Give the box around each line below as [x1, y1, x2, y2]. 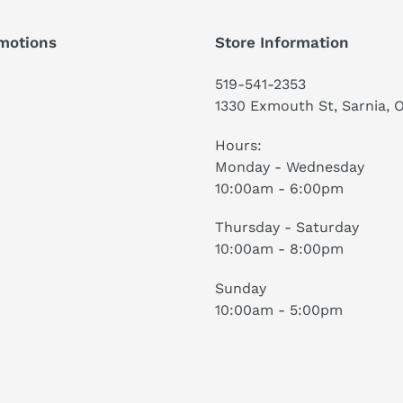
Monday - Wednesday [215, 157, 364, 175]
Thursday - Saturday [215, 219, 359, 237]
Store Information [215, 33, 349, 51]
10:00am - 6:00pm [215, 179, 344, 197]
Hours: [215, 136, 262, 154]
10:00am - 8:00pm [215, 240, 344, 258]
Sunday [215, 279, 266, 297]
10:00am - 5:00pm [215, 300, 343, 318]
